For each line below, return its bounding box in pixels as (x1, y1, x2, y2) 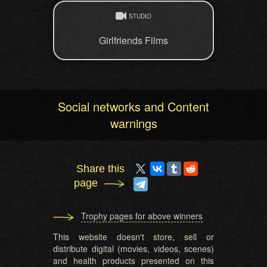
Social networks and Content (58, 98, 209, 116)
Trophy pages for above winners (81, 210, 203, 222)
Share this (76, 163, 125, 175)
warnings (110, 114, 157, 132)
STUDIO (129, 12, 151, 21)
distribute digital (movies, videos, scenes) (53, 243, 214, 255)
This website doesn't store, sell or (53, 231, 214, 243)
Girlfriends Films (99, 33, 168, 48)
